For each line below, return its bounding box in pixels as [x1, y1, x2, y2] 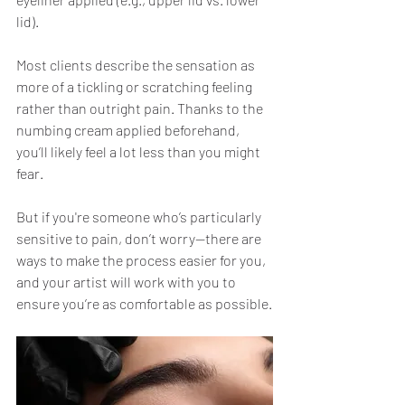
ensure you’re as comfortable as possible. [16, 295, 272, 313]
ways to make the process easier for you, [16, 251, 268, 269]
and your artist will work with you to [16, 273, 239, 291]
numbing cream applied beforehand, [16, 121, 242, 139]
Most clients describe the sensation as [16, 56, 258, 74]
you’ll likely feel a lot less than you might [16, 143, 263, 161]
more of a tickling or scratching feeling [16, 78, 255, 96]
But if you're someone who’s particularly [16, 208, 264, 226]
